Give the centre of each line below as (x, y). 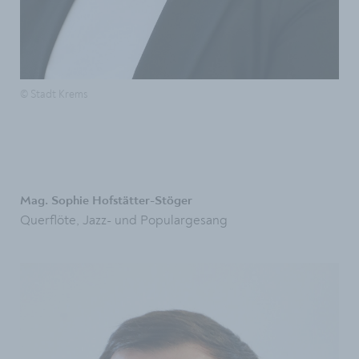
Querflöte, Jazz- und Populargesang (124, 220)
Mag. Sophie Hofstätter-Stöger (106, 201)
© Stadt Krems (54, 95)
